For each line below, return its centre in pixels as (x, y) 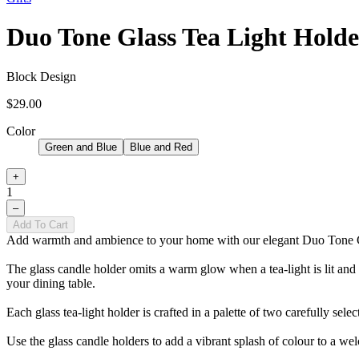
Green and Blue (81, 147)
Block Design (41, 76)
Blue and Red (161, 147)
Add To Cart (40, 224)
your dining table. (51, 283)
